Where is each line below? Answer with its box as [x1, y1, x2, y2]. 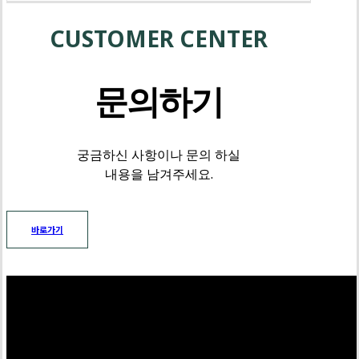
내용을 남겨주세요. [104, 164, 213, 183]
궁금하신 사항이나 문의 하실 [77, 145, 241, 163]
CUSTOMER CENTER [50, 22, 268, 54]
